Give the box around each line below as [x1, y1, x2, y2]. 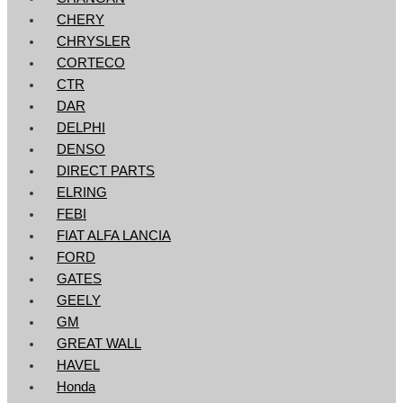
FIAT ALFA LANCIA [57, 228, 171, 243]
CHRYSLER [57, 33, 130, 49]
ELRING [57, 184, 107, 200]
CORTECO [57, 55, 125, 70]
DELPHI [57, 120, 105, 135]
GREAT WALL [57, 336, 141, 351]
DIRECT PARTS [57, 163, 155, 178]
